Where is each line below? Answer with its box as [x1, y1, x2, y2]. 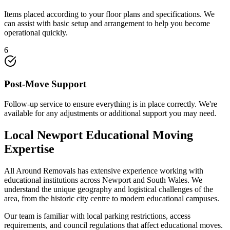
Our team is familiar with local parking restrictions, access [4, 211, 190, 220]
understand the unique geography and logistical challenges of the [4, 184, 213, 194]
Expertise [4, 142, 54, 156]
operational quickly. [4, 28, 68, 37]
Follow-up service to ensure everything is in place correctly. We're [4, 100, 217, 109]
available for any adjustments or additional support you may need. [4, 109, 217, 118]
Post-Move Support [4, 79, 86, 90]
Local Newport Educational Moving [4, 128, 193, 142]
